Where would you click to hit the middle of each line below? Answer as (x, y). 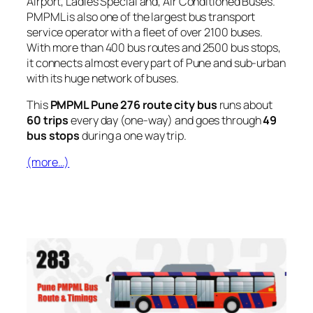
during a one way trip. (133, 136)
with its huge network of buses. (103, 78)
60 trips (48, 121)
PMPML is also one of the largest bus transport (141, 16)
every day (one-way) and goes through (166, 121)
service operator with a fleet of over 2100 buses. (145, 32)
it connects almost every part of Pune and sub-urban (156, 63)
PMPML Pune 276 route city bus (133, 105)
